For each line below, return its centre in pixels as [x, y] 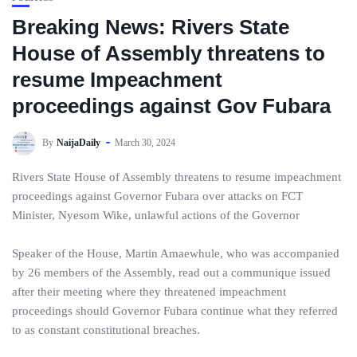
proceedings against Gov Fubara [171, 106]
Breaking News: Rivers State [151, 27]
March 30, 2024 [145, 142]
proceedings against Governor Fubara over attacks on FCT [157, 196]
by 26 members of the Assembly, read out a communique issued [171, 273]
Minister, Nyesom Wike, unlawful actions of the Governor [156, 215]
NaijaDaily [78, 142]
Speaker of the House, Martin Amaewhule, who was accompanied [176, 253]
